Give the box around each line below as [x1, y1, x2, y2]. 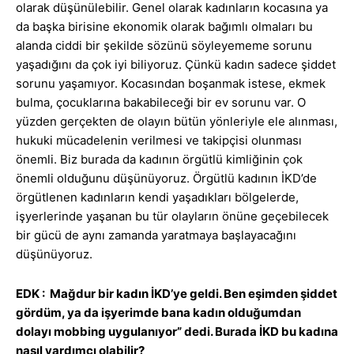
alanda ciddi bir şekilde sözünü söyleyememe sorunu [16, 38, 312, 54]
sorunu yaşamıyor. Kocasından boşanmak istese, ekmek [16, 76, 326, 92]
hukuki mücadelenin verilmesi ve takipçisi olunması [16, 133, 302, 149]
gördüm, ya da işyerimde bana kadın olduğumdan [16, 305, 301, 321]
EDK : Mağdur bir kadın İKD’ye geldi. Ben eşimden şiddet [16, 286, 337, 302]
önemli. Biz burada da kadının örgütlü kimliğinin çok [16, 152, 303, 168]
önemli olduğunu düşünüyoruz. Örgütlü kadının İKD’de [16, 171, 317, 186]
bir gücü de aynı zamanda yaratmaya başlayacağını [16, 228, 296, 243]
